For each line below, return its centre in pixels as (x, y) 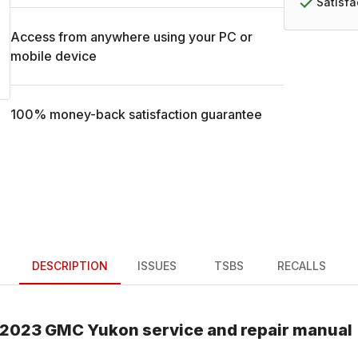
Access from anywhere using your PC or (132, 37)
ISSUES (157, 265)
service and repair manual (246, 330)
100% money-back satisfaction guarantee (137, 114)
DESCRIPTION (70, 265)
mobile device (54, 56)
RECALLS (302, 265)
